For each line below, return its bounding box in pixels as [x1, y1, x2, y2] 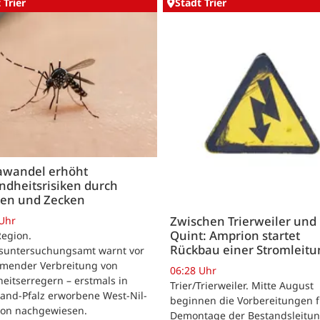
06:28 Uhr [170, 264, 216, 278]
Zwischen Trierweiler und [170, 213, 316, 230]
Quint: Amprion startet [170, 227, 300, 244]
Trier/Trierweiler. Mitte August [170, 279, 314, 293]
